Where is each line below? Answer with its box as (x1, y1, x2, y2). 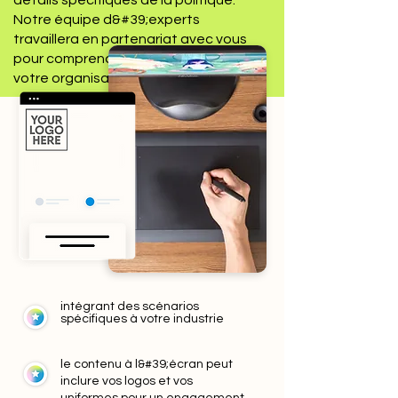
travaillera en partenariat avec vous (13, 32, 247, 46)
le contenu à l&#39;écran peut (60, 358, 233, 370)
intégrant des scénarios (60, 300, 199, 313)
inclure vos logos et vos (60, 375, 193, 387)
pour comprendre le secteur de (13, 52, 216, 66)
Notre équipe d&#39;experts (13, 12, 200, 27)
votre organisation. (13, 71, 140, 85)
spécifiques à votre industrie (60, 313, 224, 325)
